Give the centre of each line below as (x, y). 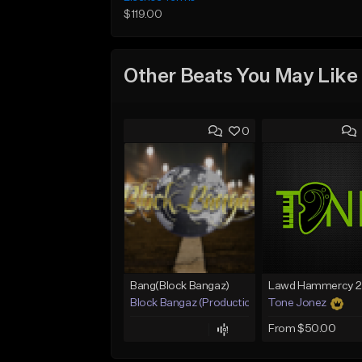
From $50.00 (302, 329)
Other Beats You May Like (241, 76)
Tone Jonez (297, 303)
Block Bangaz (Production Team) (211, 303)
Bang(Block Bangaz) (180, 286)
